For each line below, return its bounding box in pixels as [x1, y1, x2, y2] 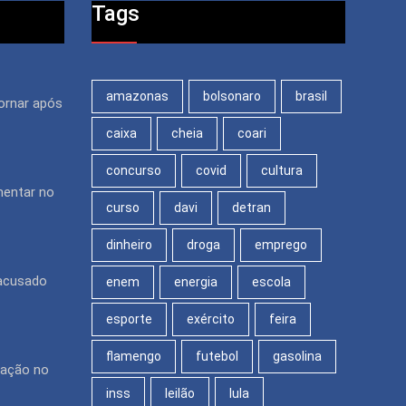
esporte [106, 311, 152, 326]
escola [252, 274, 291, 289]
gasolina [273, 348, 322, 363]
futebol [196, 348, 238, 363]
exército [187, 311, 235, 326]
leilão [165, 385, 195, 401]
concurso [106, 162, 161, 178]
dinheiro [106, 237, 152, 252]
